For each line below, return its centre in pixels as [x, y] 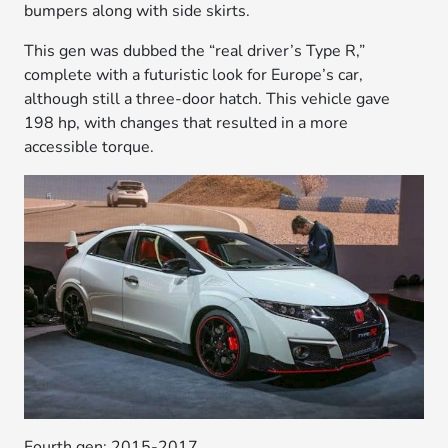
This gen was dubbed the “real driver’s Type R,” [195, 51]
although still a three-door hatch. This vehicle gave [207, 99]
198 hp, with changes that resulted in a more [186, 123]
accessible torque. [89, 147]
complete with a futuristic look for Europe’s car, [194, 75]
